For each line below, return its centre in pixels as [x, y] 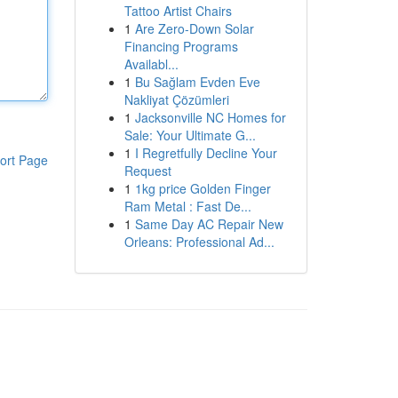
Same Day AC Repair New [209, 224]
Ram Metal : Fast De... [187, 206]
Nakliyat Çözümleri [176, 99]
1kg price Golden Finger [203, 188]
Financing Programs [181, 46]
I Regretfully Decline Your [206, 153]
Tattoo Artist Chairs [178, 11]
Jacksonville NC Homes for [210, 117]
